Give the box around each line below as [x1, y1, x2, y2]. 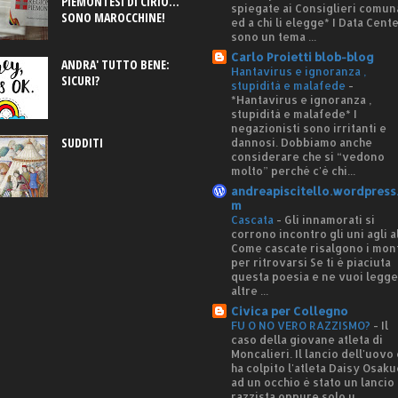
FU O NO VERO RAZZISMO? [231, 318, 373, 333]
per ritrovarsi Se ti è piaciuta [231, 255, 391, 270]
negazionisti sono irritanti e [231, 121, 386, 136]
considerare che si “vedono [231, 149, 385, 164]
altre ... [231, 283, 268, 298]
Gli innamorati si [284, 212, 375, 227]
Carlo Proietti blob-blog [231, 50, 374, 65]
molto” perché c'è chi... [231, 163, 355, 179]
